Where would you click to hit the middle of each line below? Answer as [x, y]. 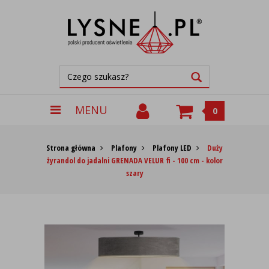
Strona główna [71, 148]
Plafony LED [172, 148]
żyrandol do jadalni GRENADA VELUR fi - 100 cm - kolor [134, 160]
